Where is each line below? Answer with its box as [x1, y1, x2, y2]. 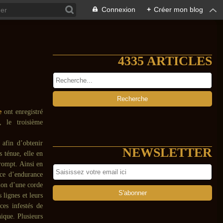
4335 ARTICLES [118, 54, 212, 68]
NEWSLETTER [122, 145, 212, 160]
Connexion [102, 5, 135, 13]
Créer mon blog [154, 5, 203, 13]
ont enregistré [1, 108, 43, 115]
